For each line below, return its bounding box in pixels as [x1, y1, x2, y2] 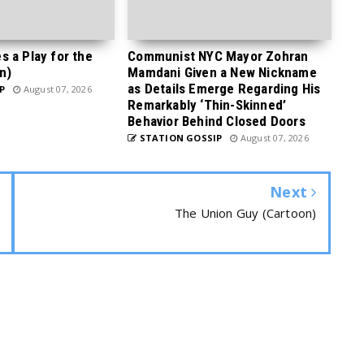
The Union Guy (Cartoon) [174, 205, 317, 221]
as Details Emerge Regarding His [128, 80, 321, 97]
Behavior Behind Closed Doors [128, 113, 305, 129]
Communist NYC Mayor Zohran [128, 48, 309, 64]
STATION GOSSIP [136, 132, 223, 144]
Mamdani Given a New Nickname [128, 64, 317, 80]
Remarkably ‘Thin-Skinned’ [128, 97, 287, 113]
